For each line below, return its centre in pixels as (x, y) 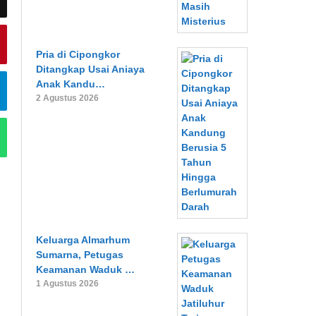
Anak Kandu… (71, 84)
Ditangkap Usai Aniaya (91, 69)
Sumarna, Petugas (80, 255)
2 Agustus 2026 (68, 98)
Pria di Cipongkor (78, 54)
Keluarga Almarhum (83, 240)
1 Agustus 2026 (68, 284)
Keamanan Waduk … (86, 269)
